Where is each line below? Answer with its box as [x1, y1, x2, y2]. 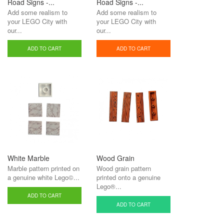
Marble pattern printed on [7, 163, 79, 173]
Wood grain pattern [96, 163, 151, 173]
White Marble [7, 153, 49, 163]
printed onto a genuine [96, 172, 160, 182]
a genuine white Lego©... [7, 172, 79, 182]
